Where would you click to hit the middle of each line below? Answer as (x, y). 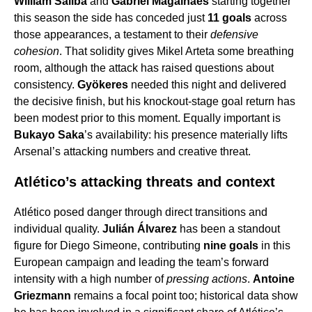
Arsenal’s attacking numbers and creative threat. (132, 152)
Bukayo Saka (49, 135)
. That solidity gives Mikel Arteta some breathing (177, 52)
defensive (234, 35)
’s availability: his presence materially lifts (186, 135)
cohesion (37, 52)
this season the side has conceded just (111, 18)
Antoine (274, 279)
